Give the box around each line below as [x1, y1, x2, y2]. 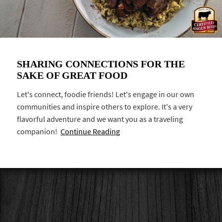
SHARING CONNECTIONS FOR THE [17, 58, 185, 69]
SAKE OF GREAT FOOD [17, 69, 128, 81]
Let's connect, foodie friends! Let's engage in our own [17, 89, 195, 100]
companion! [17, 126, 61, 137]
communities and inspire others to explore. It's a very [17, 101, 193, 112]
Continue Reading [60, 126, 120, 137]
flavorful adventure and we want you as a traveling [17, 113, 183, 124]
